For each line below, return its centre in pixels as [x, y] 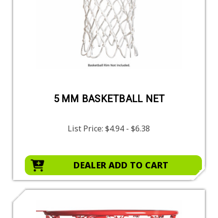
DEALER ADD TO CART [121, 165]
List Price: [87, 128]
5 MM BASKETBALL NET [109, 99]
